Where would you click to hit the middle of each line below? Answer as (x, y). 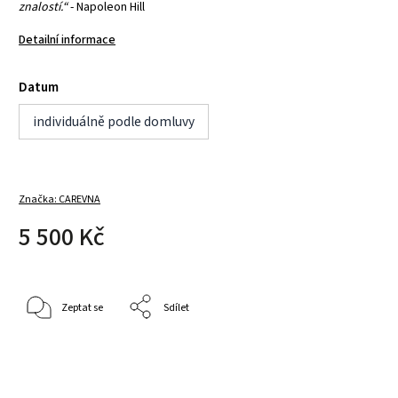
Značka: (39, 200)
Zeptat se (82, 307)
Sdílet (176, 307)
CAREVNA (80, 200)
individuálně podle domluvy (114, 122)
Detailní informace (67, 40)
